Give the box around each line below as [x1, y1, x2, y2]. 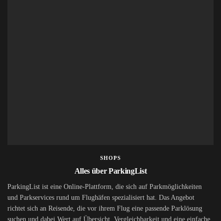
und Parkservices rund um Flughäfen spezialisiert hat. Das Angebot [7, 194, 194, 202]
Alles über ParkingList [74, 167, 147, 176]
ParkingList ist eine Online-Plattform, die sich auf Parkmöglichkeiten [7, 183, 202, 191]
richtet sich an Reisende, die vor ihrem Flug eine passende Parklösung [7, 205, 202, 213]
